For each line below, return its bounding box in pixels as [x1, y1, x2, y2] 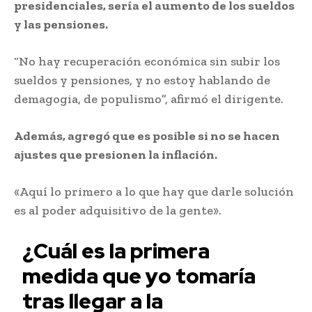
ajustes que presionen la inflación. [14, 146, 217, 162]
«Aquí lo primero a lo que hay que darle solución [14, 183, 294, 199]
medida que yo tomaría [22, 261, 256, 290]
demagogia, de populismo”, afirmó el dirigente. [14, 91, 283, 107]
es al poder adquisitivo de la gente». [14, 202, 221, 218]
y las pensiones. [14, 16, 108, 32]
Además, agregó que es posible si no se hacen [14, 127, 280, 143]
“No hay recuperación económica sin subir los [14, 53, 280, 69]
